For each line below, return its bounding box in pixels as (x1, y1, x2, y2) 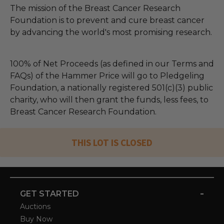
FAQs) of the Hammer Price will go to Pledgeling (10, 70, 204, 80)
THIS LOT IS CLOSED (71, 136, 152, 148)
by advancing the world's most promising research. (10, 27, 212, 37)
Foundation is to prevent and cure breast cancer (10, 15, 204, 25)
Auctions (20, 201, 50, 211)
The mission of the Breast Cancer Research (10, 3, 180, 13)
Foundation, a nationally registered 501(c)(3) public (10, 82, 213, 92)
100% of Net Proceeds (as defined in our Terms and (10, 58, 214, 68)
